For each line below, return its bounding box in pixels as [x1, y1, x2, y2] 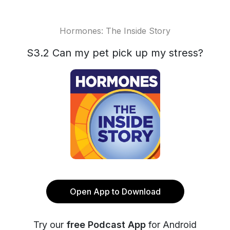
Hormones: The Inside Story [60, 26, 170, 36]
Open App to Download [69, 186, 161, 197]
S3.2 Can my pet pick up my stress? [27, 47, 203, 59]
